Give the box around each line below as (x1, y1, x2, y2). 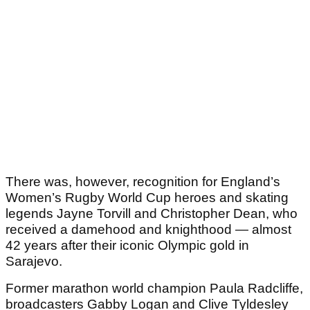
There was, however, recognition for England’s (6, 174, 280, 190)
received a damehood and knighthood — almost (6, 222, 291, 237)
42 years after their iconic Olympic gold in (6, 238, 249, 253)
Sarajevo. (6, 254, 62, 269)
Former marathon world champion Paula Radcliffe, (6, 281, 303, 296)
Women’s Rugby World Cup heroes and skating (6, 190, 289, 206)
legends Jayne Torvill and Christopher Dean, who (6, 206, 298, 221)
